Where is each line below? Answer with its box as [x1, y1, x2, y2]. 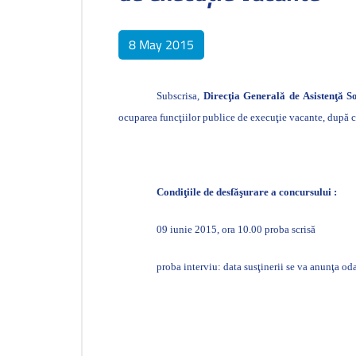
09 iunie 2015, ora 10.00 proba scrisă [157, 223, 315, 235]
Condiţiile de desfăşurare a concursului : [157, 186, 337, 198]
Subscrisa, [157, 90, 203, 102]
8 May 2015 [129, 35, 194, 54]
